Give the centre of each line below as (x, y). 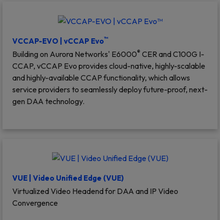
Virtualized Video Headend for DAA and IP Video (95, 191)
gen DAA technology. (48, 101)
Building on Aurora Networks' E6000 (75, 54)
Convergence (35, 203)
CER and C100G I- (172, 54)
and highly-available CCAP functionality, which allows (101, 77)
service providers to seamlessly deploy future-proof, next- (110, 89)
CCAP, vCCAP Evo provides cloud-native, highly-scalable (109, 66)
